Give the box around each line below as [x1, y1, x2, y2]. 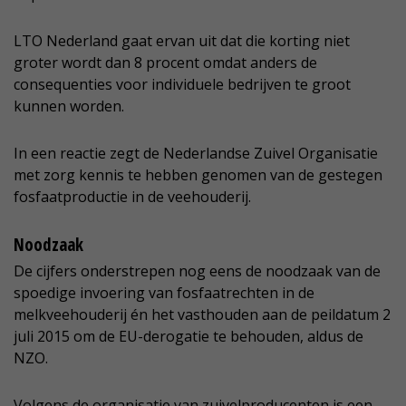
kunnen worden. [14, 96, 124, 117]
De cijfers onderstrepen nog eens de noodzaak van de [14, 261, 381, 282]
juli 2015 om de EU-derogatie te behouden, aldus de [14, 326, 363, 347]
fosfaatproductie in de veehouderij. [14, 187, 251, 208]
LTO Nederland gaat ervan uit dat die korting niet [14, 31, 350, 52]
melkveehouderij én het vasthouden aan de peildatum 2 [14, 304, 391, 325]
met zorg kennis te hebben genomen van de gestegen [14, 165, 382, 186]
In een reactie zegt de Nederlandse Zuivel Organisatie [14, 143, 378, 164]
